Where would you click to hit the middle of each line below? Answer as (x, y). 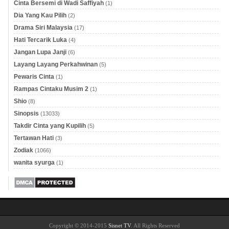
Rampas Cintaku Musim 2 (51, 89)
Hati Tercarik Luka (40, 40)
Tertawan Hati (34, 138)
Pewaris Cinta (34, 77)
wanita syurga (34, 163)
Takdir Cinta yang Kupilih (50, 126)
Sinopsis (26, 114)
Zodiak (24, 151)
